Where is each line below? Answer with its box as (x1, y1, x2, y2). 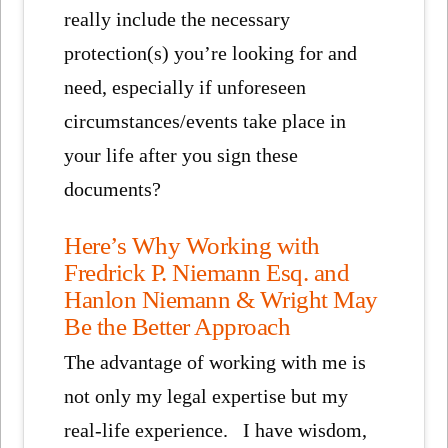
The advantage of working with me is (64, 351, 367, 374)
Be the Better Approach (64, 312, 291, 341)
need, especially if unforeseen (64, 75, 307, 98)
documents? (64, 177, 162, 200)
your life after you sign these (64, 143, 299, 166)
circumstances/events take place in (64, 109, 347, 132)
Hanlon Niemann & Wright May (64, 285, 378, 314)
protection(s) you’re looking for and (64, 41, 358, 64)
